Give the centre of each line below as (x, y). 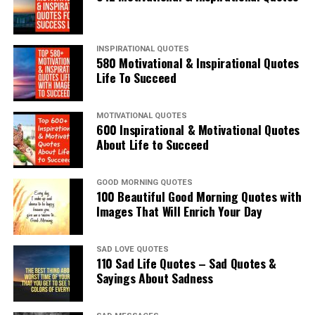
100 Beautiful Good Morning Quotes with (199, 197)
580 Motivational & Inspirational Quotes (198, 63)
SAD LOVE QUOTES (132, 250)
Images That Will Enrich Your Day (179, 211)
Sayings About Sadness (154, 278)
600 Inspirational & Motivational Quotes (198, 130)
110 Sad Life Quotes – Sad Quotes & (186, 263)
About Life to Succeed (152, 144)
